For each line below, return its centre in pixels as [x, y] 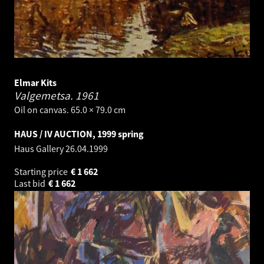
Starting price [42, 172]
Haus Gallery [40, 149]
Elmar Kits [35, 83]
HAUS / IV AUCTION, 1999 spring [79, 134]
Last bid [31, 184]
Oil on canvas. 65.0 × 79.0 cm [70, 110]
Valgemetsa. [45, 96]
